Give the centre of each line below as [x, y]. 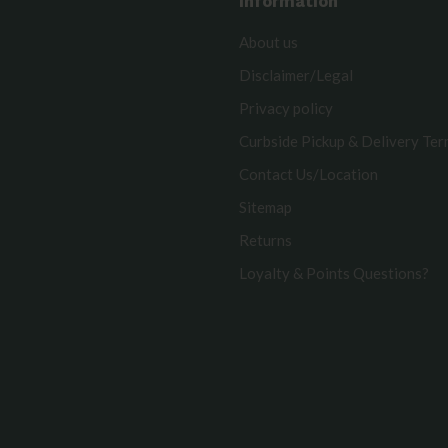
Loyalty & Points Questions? [334, 273]
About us [268, 42]
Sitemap [265, 207]
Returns [265, 240]
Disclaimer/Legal [296, 75]
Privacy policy [286, 108]
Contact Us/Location [308, 174]
